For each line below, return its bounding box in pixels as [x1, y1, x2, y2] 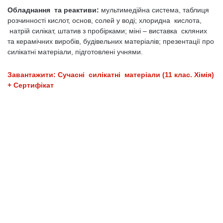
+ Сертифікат [7, 81, 54, 89]
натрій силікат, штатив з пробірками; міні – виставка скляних [7, 27, 207, 35]
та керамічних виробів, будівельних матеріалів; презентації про [7, 37, 214, 45]
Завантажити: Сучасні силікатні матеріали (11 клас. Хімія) [7, 71, 214, 79]
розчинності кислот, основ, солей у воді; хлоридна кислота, [7, 16, 202, 24]
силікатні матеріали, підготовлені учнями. [7, 48, 143, 56]
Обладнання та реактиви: [7, 6, 99, 14]
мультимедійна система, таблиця [99, 6, 209, 14]
